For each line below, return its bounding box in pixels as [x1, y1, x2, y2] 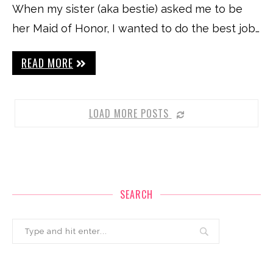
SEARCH [120, 187, 153, 202]
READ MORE [21, 55, 73, 71]
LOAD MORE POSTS [88, 106, 169, 121]
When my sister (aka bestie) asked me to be [12, 2, 243, 15]
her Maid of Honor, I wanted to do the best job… [12, 22, 260, 35]
